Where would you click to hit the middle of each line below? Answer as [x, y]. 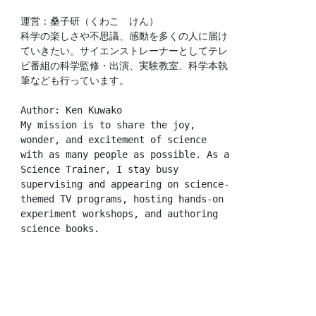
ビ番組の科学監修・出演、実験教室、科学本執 [124, 66]
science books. [60, 229]
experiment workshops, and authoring [120, 214]
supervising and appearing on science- [125, 184]
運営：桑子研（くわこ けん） [90, 22]
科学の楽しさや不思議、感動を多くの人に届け [124, 36]
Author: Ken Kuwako [72, 110]
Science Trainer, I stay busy [100, 170]
